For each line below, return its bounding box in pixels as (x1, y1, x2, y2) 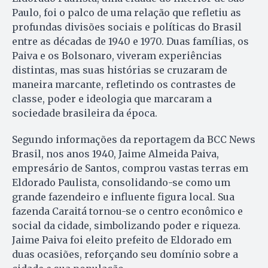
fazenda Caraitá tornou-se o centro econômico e (12, 205, 243, 218)
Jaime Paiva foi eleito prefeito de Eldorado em (12, 234, 232, 246)
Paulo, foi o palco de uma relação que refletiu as (12, 7, 241, 19)
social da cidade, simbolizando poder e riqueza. (12, 220, 240, 232)
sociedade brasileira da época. (12, 107, 157, 120)
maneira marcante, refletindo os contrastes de (12, 78, 236, 91)
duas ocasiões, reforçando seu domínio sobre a (12, 248, 238, 261)
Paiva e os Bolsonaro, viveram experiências (12, 50, 222, 62)
